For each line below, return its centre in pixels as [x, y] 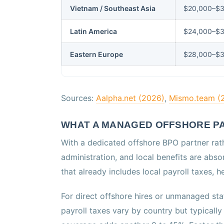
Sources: [78, 98]
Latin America [93, 31]
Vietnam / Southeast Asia [113, 8]
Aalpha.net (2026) [130, 98]
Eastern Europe [96, 54]
